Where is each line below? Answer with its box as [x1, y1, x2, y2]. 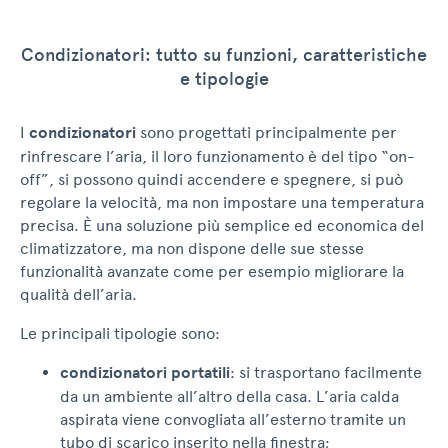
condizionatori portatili [60, 363, 230, 384]
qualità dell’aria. [20, 285, 137, 305]
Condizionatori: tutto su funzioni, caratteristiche [21, 44, 427, 67]
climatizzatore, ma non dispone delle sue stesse [20, 239, 364, 259]
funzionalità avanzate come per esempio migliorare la [20, 262, 404, 282]
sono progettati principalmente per [136, 123, 397, 143]
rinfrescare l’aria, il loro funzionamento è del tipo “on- [20, 147, 415, 167]
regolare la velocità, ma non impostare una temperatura [20, 193, 424, 213]
